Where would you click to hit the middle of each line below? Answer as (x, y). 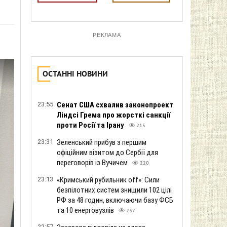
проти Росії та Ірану (91, 125)
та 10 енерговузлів (86, 210)
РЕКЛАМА (107, 35)
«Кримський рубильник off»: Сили (108, 180)
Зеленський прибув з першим (102, 142)
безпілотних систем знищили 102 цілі (114, 190)
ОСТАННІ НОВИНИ (75, 74)
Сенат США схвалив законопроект (115, 105)
